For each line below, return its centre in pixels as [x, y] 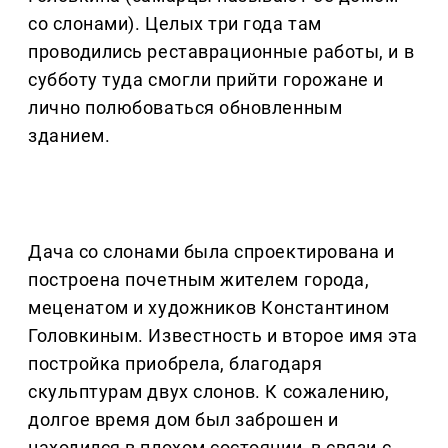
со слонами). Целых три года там [175, 24]
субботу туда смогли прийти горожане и [206, 80]
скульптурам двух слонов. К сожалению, [209, 392]
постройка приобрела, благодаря [175, 364]
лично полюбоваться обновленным [185, 108]
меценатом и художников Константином [209, 308]
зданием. [69, 136]
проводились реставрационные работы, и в [221, 52]
